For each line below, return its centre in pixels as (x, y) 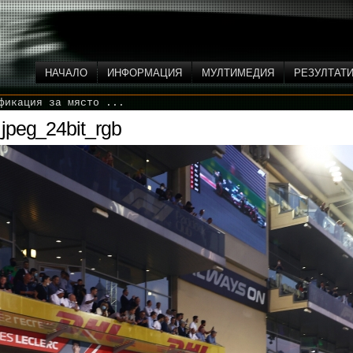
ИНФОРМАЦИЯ (145, 73)
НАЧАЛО (66, 73)
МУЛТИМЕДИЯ (238, 73)
